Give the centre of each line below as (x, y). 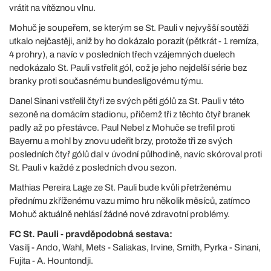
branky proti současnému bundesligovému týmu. (106, 81)
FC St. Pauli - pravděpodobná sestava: (91, 234)
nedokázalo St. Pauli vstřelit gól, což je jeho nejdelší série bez (128, 68)
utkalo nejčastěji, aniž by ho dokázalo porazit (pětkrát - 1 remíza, (134, 41)
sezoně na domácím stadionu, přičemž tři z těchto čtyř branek (129, 114)
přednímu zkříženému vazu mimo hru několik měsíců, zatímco (130, 201)
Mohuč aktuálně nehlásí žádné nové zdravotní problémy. (119, 214)
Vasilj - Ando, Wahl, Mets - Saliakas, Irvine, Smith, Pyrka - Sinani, (135, 247)
